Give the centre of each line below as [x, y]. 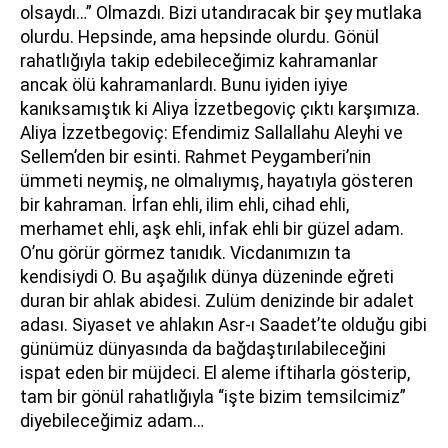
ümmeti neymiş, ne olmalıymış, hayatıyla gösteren [216, 181]
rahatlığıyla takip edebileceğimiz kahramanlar [199, 61]
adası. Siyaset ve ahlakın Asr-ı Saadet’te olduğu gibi [223, 325]
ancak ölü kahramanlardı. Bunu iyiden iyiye [184, 85]
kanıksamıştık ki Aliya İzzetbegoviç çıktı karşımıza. [220, 109]
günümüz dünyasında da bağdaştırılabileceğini [203, 349]
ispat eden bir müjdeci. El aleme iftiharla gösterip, [215, 373]
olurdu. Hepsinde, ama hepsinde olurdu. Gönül [199, 37]
